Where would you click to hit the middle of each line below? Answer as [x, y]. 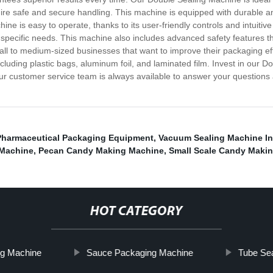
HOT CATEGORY [136, 212]
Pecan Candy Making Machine [101, 151]
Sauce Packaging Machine [140, 253]
